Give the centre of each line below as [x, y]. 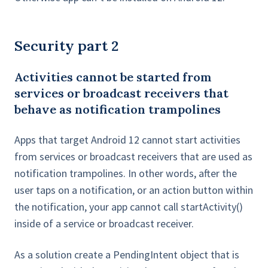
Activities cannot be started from [113, 77]
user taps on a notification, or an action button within [134, 190]
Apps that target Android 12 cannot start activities [127, 140]
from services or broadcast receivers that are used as [133, 157]
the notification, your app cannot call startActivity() [129, 207]
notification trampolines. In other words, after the [126, 173]
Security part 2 [67, 46]
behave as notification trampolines [118, 109]
